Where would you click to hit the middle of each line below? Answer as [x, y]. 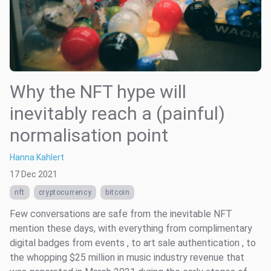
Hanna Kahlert [37, 158]
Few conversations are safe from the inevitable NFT [121, 214]
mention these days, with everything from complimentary [131, 229]
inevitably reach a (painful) [117, 114]
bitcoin [118, 193]
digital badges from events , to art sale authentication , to [133, 243]
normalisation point [89, 135]
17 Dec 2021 [34, 175]
